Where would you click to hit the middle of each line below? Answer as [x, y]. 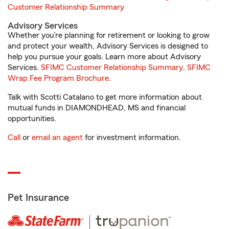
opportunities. [32, 119]
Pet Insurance [38, 198]
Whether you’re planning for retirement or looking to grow [109, 35]
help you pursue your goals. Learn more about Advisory [104, 57]
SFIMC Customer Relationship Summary [112, 67]
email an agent [57, 138]
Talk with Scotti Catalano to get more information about [105, 97]
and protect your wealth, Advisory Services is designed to [108, 46]
